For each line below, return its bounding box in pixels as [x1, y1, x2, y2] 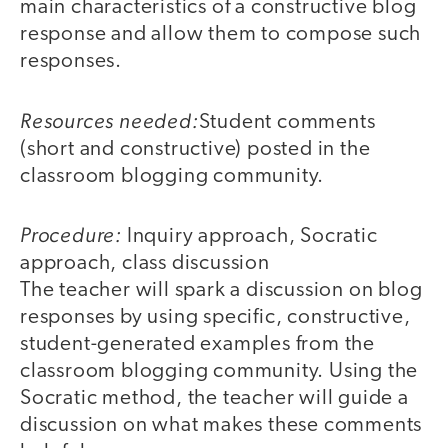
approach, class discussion [20, 253, 270, 275]
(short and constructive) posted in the [20, 138, 371, 160]
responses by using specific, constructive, [20, 307, 411, 329]
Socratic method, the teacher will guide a [20, 388, 409, 410]
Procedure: [20, 222, 122, 248]
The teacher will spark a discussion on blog [20, 280, 423, 302]
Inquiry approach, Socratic [122, 226, 378, 248]
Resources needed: [20, 107, 199, 133]
